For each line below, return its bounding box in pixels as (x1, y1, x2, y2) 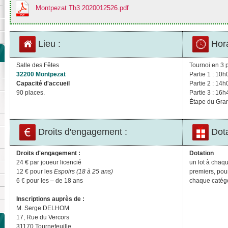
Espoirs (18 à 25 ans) (54, 167, 113, 175)
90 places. (16, 89, 45, 96)
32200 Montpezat (16, 70, 66, 78)
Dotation (189, 149, 214, 157)
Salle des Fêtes (16, 61, 59, 69)
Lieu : (36, 38, 61, 49)
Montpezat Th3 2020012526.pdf (35, 4, 129, 12)
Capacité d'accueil (16, 79, 70, 87)
